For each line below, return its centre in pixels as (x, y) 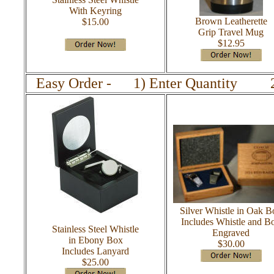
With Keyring (95, 11)
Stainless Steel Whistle (95, 229)
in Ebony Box (95, 240)
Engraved (231, 233)
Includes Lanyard (95, 251)
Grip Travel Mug (231, 32)
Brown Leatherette (231, 21)
